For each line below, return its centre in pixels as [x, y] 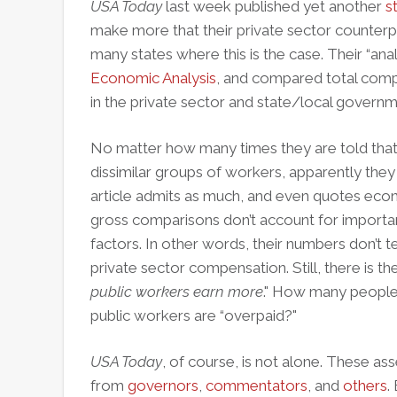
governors [163, 385]
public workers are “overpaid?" [194, 315]
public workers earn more [177, 292]
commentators [257, 385]
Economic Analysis [153, 78]
